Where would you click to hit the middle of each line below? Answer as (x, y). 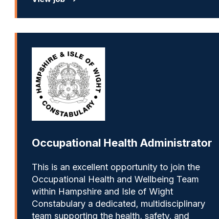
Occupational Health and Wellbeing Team (115, 179)
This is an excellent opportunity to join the (116, 167)
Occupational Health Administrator (122, 143)
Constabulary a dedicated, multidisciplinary (119, 204)
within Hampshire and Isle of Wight (102, 192)
